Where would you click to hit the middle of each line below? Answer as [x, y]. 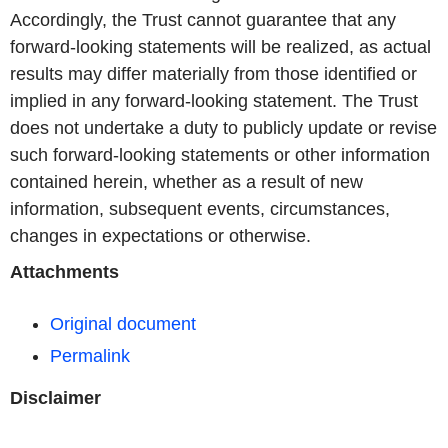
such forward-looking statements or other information [220, 155]
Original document [123, 323]
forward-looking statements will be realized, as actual [220, 47]
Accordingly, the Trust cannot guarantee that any [203, 20]
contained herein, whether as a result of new [186, 182]
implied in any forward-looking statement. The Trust [214, 101]
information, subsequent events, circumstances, [200, 209]
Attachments [64, 271]
